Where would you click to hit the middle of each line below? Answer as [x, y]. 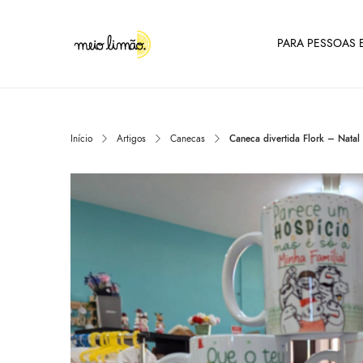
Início [81, 139]
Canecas [188, 139]
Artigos [131, 139]
